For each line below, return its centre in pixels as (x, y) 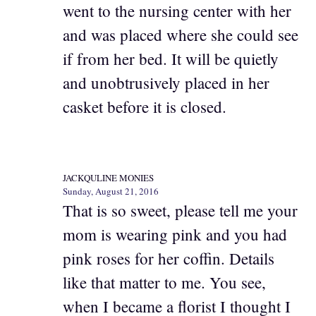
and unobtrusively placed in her (166, 83)
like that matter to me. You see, (164, 282)
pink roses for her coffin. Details (169, 258)
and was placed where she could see (181, 35)
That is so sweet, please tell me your (180, 210)
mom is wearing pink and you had (175, 234)
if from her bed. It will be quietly (171, 59)
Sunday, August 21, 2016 (111, 191)
